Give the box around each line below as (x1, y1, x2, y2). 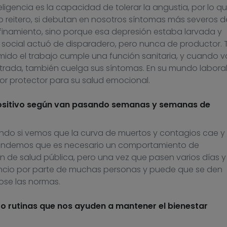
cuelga (60, 62, 89, 74)
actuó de (26, 38, 66, 50)
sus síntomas (90, 62, 143, 74)
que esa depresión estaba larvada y (77, 26, 222, 38)
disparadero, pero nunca (65, 38, 167, 50)
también (23, 62, 61, 74)
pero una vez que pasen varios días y (74, 152, 226, 164)
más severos (167, 14, 220, 26)
